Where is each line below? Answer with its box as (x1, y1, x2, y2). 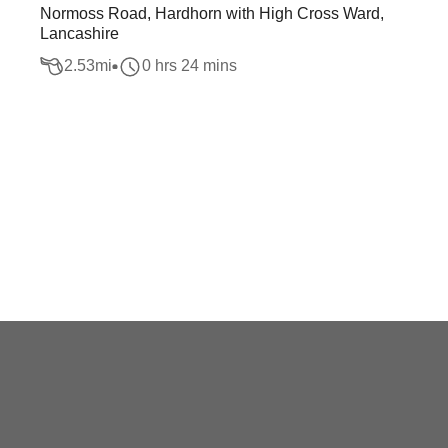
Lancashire (40, 25, 119, 42)
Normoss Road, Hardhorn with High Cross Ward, (40, 5, 384, 22)
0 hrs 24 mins (142, 57, 237, 75)
